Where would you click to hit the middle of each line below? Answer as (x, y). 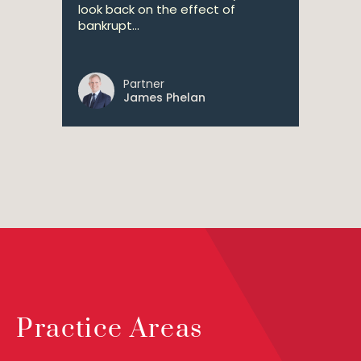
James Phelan (164, 98)
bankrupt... (109, 25)
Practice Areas (110, 329)
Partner (144, 84)
